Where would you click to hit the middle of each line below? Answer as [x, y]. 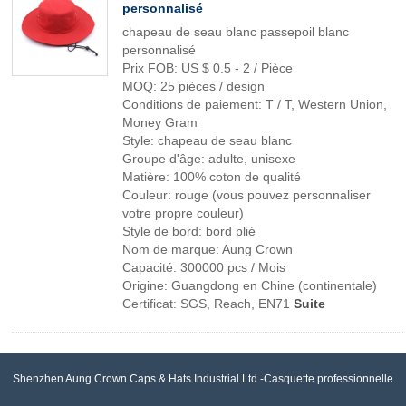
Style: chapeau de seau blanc [207, 140]
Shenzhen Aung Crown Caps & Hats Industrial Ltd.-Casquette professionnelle [203, 379]
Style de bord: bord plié [193, 231]
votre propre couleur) [183, 213]
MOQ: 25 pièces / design [193, 86]
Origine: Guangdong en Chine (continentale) [250, 285]
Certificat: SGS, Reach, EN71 [208, 304]
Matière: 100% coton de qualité [212, 177]
